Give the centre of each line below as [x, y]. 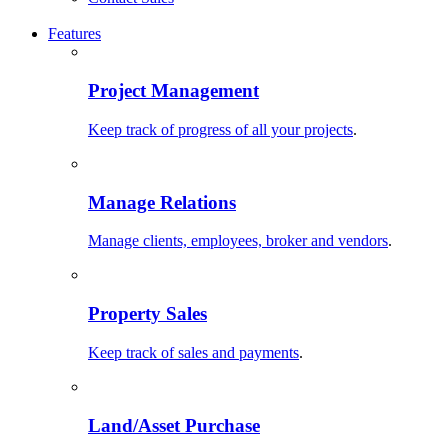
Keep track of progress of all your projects [220, 129]
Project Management [173, 91]
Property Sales [147, 314]
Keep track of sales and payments [193, 352]
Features [74, 34]
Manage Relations [162, 202]
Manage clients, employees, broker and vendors [238, 241]
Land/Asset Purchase [174, 425]
